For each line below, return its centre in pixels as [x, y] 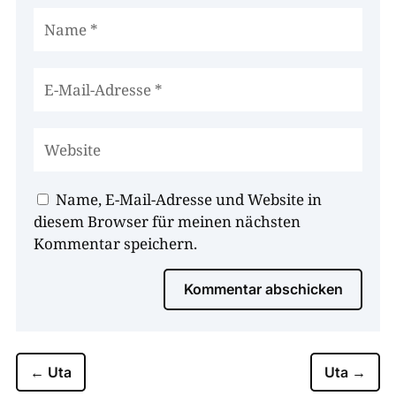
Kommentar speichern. [115, 244]
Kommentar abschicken [264, 289]
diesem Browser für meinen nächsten [167, 222]
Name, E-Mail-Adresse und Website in [188, 200]
